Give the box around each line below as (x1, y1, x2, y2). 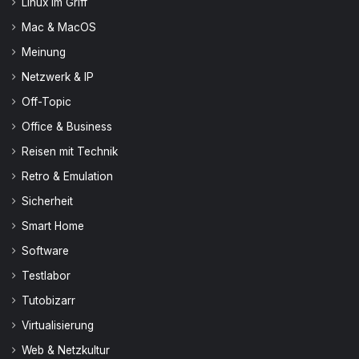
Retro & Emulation (22, 170, 113, 183)
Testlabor (22, 269, 71, 282)
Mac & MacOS (22, 21, 96, 34)
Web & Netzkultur (22, 344, 110, 357)
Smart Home (22, 220, 84, 232)
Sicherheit (22, 195, 73, 208)
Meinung (22, 46, 66, 58)
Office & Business (22, 120, 112, 133)
